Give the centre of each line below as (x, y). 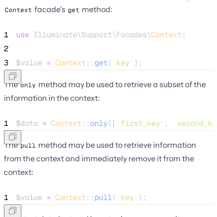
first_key (140, 123)
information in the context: (52, 98)
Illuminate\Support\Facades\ (90, 34)
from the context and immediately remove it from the (99, 158)
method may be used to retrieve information (116, 145)
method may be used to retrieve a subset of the (121, 84)
